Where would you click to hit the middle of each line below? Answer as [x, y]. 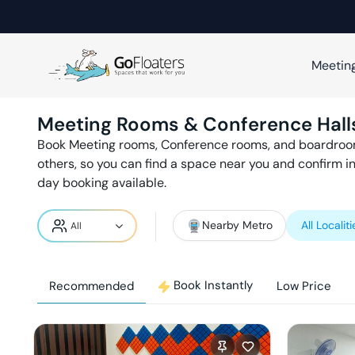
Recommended [92, 286]
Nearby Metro [237, 225]
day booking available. [102, 183]
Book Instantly [213, 286]
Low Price [304, 286]
